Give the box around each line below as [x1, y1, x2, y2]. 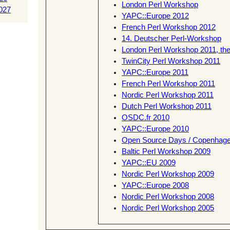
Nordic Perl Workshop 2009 [122, 170, 214, 179]
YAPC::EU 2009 [122, 159, 176, 167]
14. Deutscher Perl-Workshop [122, 34, 221, 43]
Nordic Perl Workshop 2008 [122, 193, 214, 201]
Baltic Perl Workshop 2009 [122, 147, 210, 156]
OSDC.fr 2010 [122, 113, 169, 122]
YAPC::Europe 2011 [122, 68, 188, 77]
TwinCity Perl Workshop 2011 [122, 57, 220, 66]
